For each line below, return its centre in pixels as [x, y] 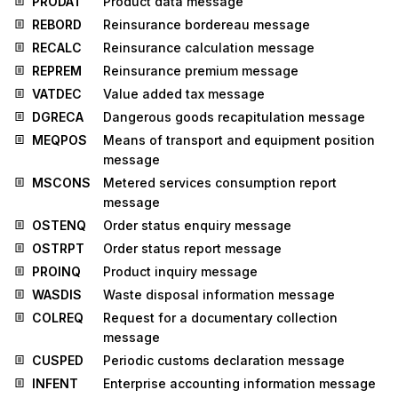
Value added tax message [184, 94]
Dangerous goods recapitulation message [234, 117]
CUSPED [58, 361]
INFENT [55, 384]
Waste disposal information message [219, 295]
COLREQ [58, 318]
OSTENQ [59, 226]
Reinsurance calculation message [209, 48]
